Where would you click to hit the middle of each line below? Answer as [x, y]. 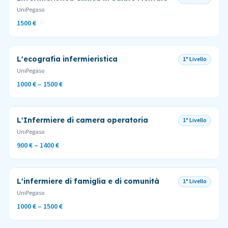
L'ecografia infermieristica [67, 59]
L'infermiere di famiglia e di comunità [88, 181]
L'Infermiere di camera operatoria [82, 120]
